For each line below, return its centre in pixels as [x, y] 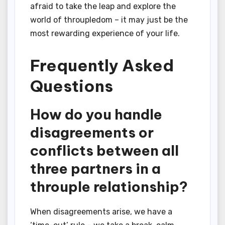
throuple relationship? [109, 186]
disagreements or [92, 132]
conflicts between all [104, 150]
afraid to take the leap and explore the [103, 6]
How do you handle [96, 114]
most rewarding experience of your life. [105, 33]
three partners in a [95, 168]
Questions [72, 86]
